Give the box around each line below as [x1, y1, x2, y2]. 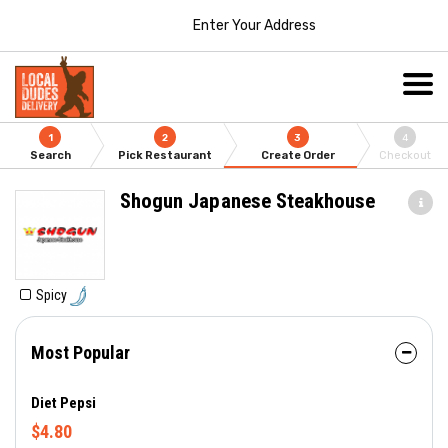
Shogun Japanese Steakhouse [120, 189, 376, 213]
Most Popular [31, 342, 130, 364]
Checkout [379, 149, 432, 162]
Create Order [260, 149, 335, 162]
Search [29, 149, 71, 162]
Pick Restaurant [118, 149, 213, 162]
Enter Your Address [192, 16, 316, 34]
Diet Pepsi [31, 394, 96, 413]
